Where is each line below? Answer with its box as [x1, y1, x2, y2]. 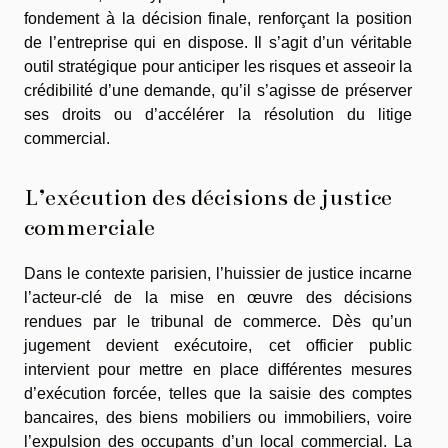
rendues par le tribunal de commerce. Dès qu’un [24, 313, 412, 331]
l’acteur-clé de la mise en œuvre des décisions [24, 289, 412, 307]
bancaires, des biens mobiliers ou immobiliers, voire [24, 409, 412, 427]
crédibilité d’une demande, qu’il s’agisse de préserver [24, 81, 412, 99]
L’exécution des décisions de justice [24, 183, 392, 212]
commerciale [24, 213, 155, 242]
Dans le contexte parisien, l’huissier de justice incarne [24, 265, 412, 283]
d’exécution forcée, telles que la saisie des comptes [24, 385, 412, 403]
